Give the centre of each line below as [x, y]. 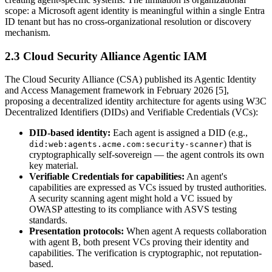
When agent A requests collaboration [195, 231]
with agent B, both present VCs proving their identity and [139, 242]
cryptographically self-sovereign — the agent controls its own [147, 155]
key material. [54, 166]
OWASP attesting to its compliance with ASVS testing [133, 209]
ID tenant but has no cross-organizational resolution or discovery [128, 21]
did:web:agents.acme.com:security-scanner [126, 144]
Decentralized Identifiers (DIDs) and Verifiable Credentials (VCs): [131, 112]
